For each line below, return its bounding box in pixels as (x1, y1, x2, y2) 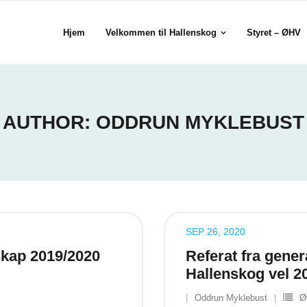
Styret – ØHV (247, 27, 301, 38)
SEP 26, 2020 (186, 226, 245, 237)
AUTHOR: (3, 112, 96, 133)
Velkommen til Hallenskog (106, 27, 217, 38)
